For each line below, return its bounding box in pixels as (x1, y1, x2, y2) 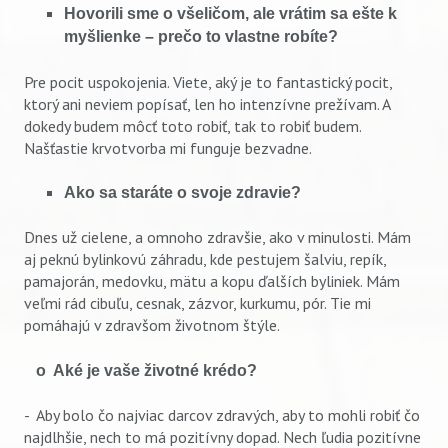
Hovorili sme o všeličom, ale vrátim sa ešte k (64, 5, 397, 23)
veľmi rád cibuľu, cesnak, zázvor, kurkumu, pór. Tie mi (24, 293, 371, 314)
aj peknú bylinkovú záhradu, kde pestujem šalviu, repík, (24, 249, 386, 270)
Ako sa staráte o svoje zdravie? (64, 184, 301, 202)
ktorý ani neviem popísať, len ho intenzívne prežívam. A (24, 93, 390, 114)
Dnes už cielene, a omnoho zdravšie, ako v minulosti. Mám (24, 227, 411, 248)
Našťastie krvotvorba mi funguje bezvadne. (24, 137, 312, 158)
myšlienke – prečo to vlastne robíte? (64, 28, 378, 46)
